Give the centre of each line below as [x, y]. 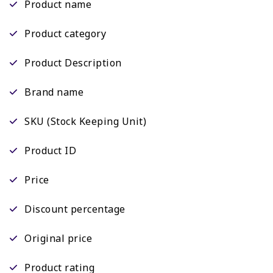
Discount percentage [75, 209]
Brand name [54, 92]
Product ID [50, 151]
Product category [65, 34]
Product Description [73, 63]
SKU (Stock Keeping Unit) [85, 122]
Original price [58, 239]
